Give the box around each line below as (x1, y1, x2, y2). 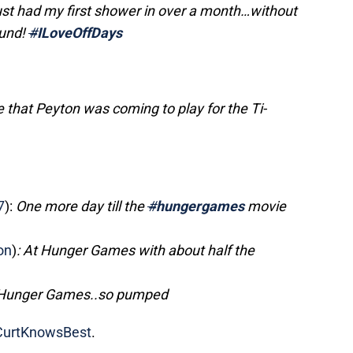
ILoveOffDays (37, 24, 122, 42)
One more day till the (16, 198, 147, 215)
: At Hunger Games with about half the (17, 242, 255, 259)
